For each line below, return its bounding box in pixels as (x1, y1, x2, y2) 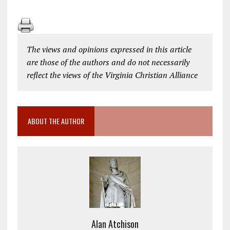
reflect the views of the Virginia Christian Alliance (26, 69, 198, 81)
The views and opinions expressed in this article (26, 43, 191, 55)
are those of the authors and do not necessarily (26, 56, 189, 68)
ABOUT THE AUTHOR (27, 115, 84, 126)
